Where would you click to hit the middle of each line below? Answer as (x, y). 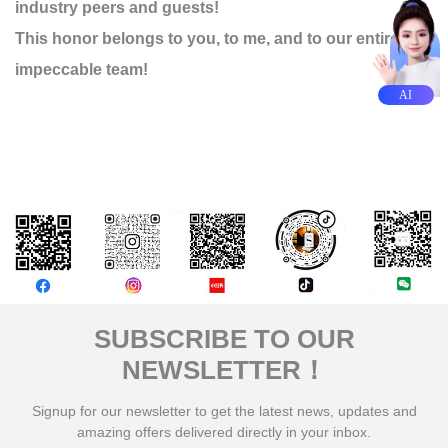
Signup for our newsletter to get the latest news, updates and (224, 411)
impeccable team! (81, 69)
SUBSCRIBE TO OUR (224, 339)
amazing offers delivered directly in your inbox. (224, 432)
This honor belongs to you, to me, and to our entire (207, 38)
